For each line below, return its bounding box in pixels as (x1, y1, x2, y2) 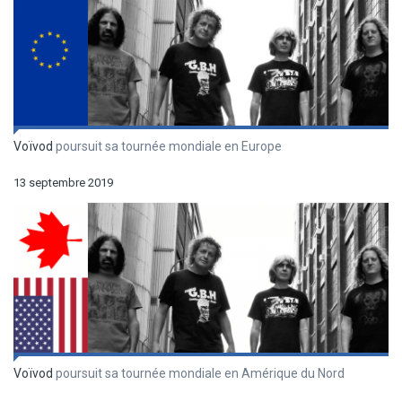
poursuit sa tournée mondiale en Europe (53, 139, 282, 153)
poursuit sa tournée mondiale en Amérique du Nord (53, 366, 345, 381)
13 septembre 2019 (13, 176, 113, 189)
